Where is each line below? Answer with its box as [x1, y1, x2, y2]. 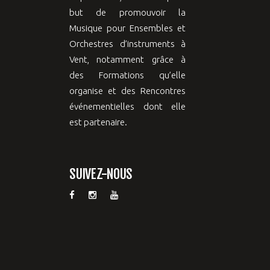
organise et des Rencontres [69, 85, 186, 96]
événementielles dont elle [69, 101, 186, 111]
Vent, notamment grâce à [69, 54, 186, 64]
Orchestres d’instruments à [69, 38, 186, 49]
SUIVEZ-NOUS [69, 165, 133, 182]
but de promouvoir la [69, 7, 186, 17]
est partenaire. [69, 116, 127, 127]
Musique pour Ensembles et [69, 22, 186, 33]
